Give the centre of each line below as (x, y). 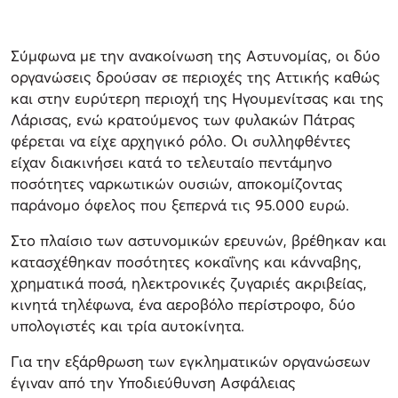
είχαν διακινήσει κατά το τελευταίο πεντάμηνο (171, 162)
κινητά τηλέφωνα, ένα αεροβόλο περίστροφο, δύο (183, 304)
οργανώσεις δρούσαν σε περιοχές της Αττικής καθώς (195, 76)
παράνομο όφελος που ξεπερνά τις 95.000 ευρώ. (180, 204)
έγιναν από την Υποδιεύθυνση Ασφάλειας (153, 382)
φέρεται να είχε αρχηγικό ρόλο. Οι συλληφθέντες (181, 140)
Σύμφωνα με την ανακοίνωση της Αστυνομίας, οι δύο (195, 55)
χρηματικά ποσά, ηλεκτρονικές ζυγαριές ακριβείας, (189, 283)
